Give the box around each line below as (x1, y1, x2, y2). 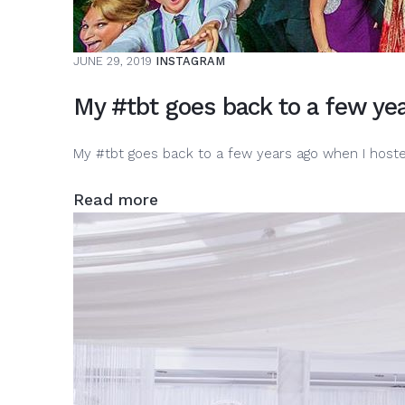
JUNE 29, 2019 (72, 53, 152, 68)
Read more (72, 190, 158, 209)
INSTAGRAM (155, 53, 225, 68)
